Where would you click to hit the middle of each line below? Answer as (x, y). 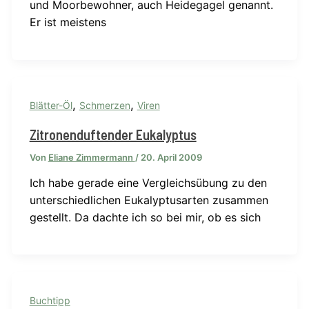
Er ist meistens (68, 22)
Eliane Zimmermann (91, 157)
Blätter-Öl (51, 106)
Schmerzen (104, 106)
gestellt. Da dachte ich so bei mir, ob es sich (145, 217)
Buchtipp (50, 300)
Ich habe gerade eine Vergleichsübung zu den (148, 182)
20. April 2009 (171, 157)
